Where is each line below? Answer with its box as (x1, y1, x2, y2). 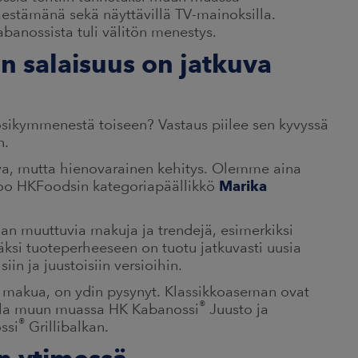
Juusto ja (205, 300, 268, 317)
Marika (219, 177, 267, 194)
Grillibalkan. (25, 317, 109, 335)
